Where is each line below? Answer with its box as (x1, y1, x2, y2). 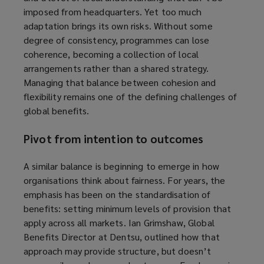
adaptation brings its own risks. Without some (24, 19, 213, 32)
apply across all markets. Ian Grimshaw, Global (24, 216, 214, 229)
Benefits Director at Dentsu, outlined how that (24, 230, 220, 243)
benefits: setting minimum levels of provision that (24, 202, 232, 215)
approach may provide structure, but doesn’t (24, 245, 212, 258)
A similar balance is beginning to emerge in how (24, 160, 220, 173)
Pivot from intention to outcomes (24, 131, 203, 146)
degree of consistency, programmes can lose (24, 34, 210, 47)
